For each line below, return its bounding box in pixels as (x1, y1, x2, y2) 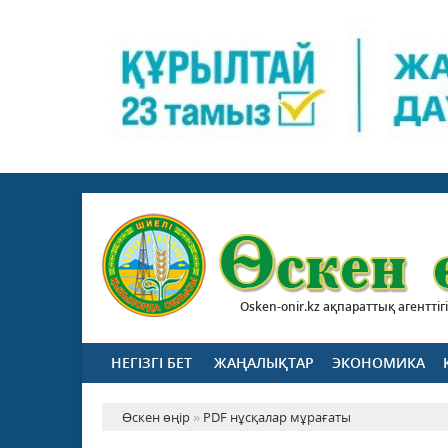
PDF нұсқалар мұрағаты (203, 408, 351, 427)
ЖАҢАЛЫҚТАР (214, 353, 314, 373)
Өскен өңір (122, 408, 190, 427)
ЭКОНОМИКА (332, 353, 425, 373)
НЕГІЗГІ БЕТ (111, 353, 192, 373)
